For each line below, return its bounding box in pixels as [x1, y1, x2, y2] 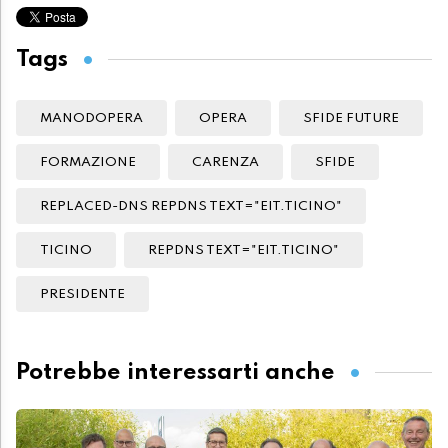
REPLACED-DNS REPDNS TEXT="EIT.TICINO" [40, 200, 342, 214]
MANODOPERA [40, 112, 143, 126]
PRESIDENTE [40, 288, 125, 302]
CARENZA [192, 156, 259, 170]
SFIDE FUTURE [303, 112, 399, 126]
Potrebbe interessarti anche [16, 360, 335, 384]
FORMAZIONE [40, 156, 136, 170]
